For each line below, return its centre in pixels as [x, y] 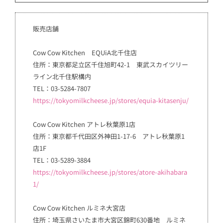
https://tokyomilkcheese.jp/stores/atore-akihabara [110, 172]
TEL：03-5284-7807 [62, 88]
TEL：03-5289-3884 [62, 160]
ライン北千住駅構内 [62, 76]
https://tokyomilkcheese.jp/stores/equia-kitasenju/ [111, 100]
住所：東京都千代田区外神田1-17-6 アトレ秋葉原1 [109, 136]
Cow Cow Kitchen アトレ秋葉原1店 [84, 124]
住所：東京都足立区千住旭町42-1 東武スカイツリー [111, 64]
